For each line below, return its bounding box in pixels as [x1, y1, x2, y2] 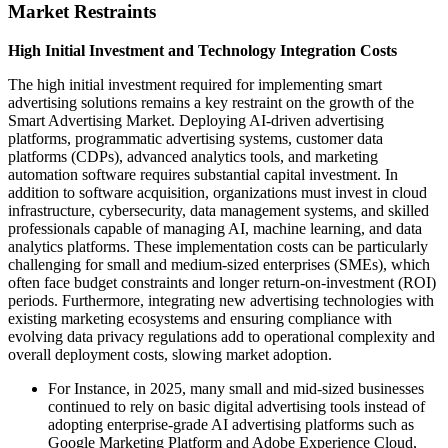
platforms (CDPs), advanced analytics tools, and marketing [8, 147, 378, 165]
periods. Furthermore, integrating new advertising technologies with [8, 291, 434, 309]
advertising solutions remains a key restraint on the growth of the [8, 93, 414, 111]
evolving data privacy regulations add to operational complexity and [8, 327, 435, 345]
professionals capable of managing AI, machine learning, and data [8, 219, 422, 237]
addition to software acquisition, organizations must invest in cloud [8, 183, 427, 201]
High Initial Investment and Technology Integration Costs [8, 41, 397, 59]
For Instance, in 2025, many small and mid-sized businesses [48, 379, 424, 397]
